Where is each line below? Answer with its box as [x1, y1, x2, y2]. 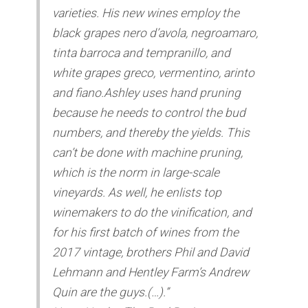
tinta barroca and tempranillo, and [52, 45, 231, 60]
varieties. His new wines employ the [52, 5, 240, 20]
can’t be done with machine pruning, [52, 145, 243, 159]
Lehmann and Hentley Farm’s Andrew [52, 265, 250, 279]
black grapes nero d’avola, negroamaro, [52, 25, 258, 40]
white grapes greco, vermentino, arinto [52, 65, 255, 80]
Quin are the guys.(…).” [52, 285, 169, 299]
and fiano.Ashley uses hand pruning [52, 85, 241, 100]
